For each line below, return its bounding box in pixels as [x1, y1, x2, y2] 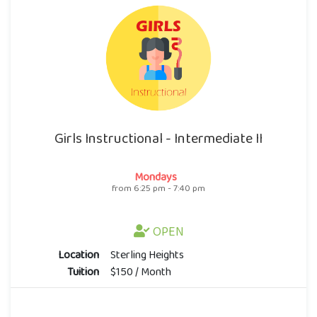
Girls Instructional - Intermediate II [54, 127, 263, 149]
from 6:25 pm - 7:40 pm [112, 181, 205, 195]
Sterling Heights [110, 246, 185, 263]
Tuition [67, 263, 100, 279]
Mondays [134, 168, 177, 185]
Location [58, 246, 100, 263]
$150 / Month [110, 263, 172, 279]
